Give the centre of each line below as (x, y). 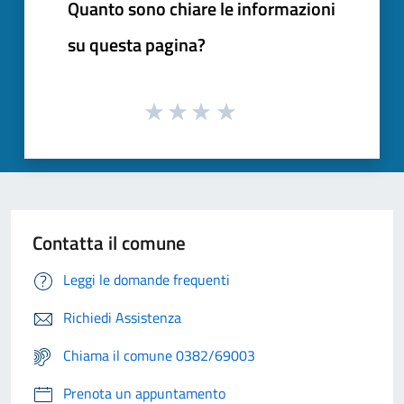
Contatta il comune (109, 243)
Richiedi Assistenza (122, 318)
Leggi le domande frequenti (147, 280)
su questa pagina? (137, 44)
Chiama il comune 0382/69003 (159, 356)
